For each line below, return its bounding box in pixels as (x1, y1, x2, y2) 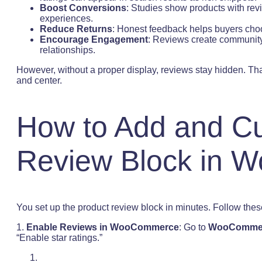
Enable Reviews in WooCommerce (26, 222, 179, 232)
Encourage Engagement (40, 34, 148, 44)
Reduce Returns (40, 23, 112, 34)
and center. (16, 75, 62, 85)
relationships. (40, 44, 95, 55)
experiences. (40, 13, 93, 23)
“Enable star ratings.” (16, 232, 102, 243)
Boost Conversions (40, 2, 126, 13)
